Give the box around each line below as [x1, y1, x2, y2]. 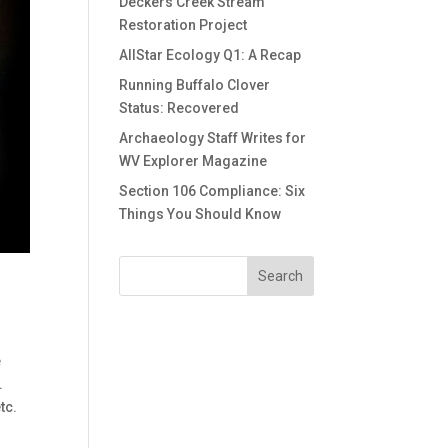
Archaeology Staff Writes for [119, 130, 307, 146]
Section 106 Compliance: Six [119, 183, 306, 199]
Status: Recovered [119, 100, 240, 116]
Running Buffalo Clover [119, 77, 271, 93]
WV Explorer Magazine [119, 153, 268, 169]
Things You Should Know [119, 206, 282, 222]
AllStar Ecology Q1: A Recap [119, 47, 302, 63]
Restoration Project [119, 17, 248, 33]
